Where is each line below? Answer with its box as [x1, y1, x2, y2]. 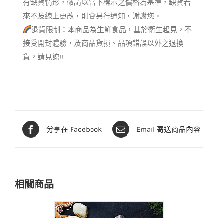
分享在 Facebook [46, 125, 102, 134]
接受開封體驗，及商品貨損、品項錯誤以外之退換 [22, 38, 183, 48]
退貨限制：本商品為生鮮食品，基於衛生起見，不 [31, 25, 192, 34]
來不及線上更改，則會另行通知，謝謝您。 [22, 11, 162, 20]
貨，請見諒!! [22, 52, 63, 61]
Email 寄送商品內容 [136, 125, 200, 134]
